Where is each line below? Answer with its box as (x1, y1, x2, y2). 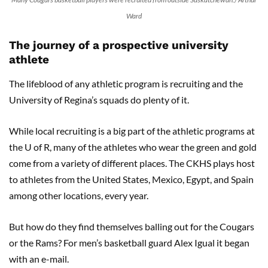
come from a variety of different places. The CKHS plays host (9, 157, 255, 169)
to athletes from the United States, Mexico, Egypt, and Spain (9, 173, 254, 185)
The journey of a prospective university (9, 38, 229, 53)
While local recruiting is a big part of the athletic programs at (9, 125, 255, 137)
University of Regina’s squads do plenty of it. (9, 94, 189, 106)
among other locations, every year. (9, 190, 148, 202)
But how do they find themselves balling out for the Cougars (9, 221, 254, 233)
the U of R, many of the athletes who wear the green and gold (9, 141, 257, 153)
